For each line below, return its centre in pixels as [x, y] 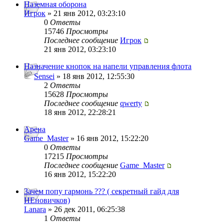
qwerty [131, 103]
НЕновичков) [47, 200]
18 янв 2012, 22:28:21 [80, 112]
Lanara [35, 209]
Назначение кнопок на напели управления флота [108, 66]
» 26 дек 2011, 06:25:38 [85, 209]
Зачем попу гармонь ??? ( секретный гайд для [101, 191]
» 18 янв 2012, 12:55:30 [94, 76]
